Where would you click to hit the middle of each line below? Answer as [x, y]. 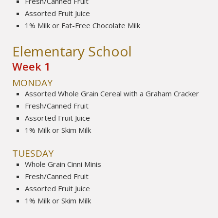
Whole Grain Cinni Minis [63, 164]
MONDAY [33, 83]
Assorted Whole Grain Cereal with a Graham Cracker [112, 94]
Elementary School [72, 51]
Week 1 [32, 66]
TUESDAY [33, 153]
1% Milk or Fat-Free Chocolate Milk [83, 25]
